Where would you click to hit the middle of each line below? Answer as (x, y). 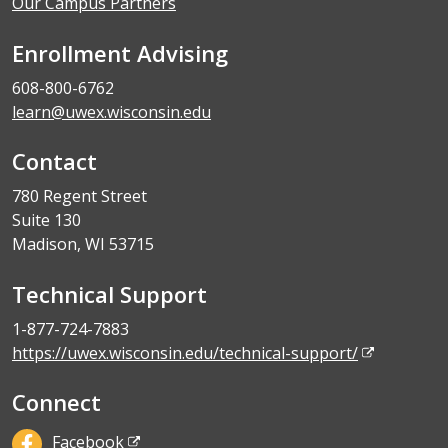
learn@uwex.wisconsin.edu (111, 111)
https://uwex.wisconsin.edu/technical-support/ (185, 352)
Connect (56, 401)
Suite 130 (46, 219)
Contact (54, 160)
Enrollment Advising (120, 52)
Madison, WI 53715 (83, 243)
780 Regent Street (79, 195)
